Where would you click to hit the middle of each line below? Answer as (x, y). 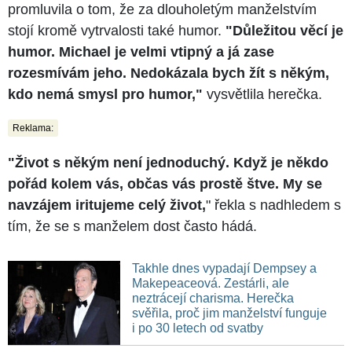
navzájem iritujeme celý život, (107, 205)
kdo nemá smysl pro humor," (105, 95)
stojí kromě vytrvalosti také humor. (117, 31)
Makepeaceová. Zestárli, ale (210, 284)
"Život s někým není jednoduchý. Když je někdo (168, 163)
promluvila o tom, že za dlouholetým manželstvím (162, 10)
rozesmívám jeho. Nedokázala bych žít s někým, (169, 73)
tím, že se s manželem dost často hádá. (132, 227)
